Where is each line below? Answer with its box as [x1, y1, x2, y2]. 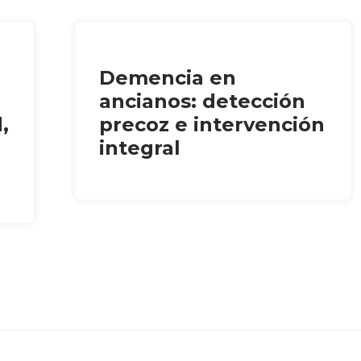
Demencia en [99, 65, 237, 89]
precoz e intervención [99, 112, 326, 136]
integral [99, 135, 181, 160]
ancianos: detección [99, 89, 306, 113]
